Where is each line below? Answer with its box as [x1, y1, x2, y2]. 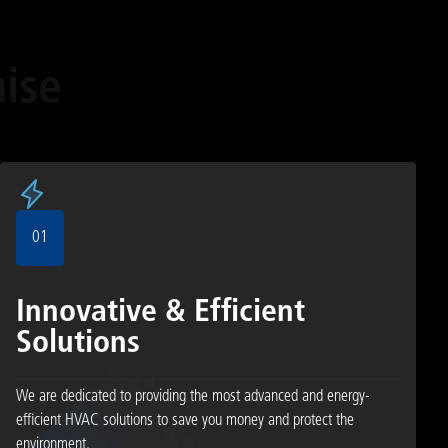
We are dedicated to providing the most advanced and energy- [15, 388, 370, 405]
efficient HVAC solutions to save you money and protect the [15, 412, 354, 429]
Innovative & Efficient [15, 296, 305, 329]
